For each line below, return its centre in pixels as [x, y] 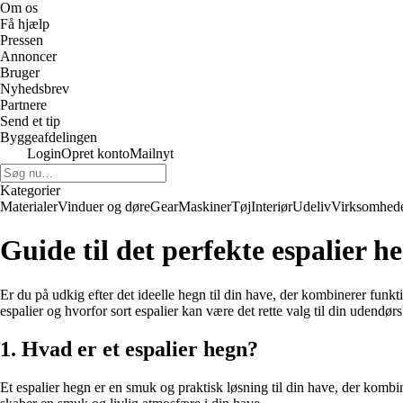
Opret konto [95, 153]
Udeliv [312, 206]
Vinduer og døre [104, 206]
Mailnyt [152, 153]
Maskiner [205, 206]
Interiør [272, 206]
